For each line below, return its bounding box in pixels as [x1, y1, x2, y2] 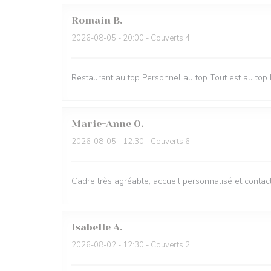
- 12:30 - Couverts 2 [116, 240, 190, 250]
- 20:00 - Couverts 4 [116, 33, 190, 44]
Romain [71, 15, 111, 26]
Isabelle [71, 221, 111, 233]
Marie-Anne [71, 118, 131, 129]
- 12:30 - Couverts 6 [116, 136, 190, 147]
